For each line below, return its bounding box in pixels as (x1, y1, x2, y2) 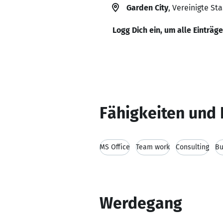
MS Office (100, 143, 130, 151)
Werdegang (100, 194, 182, 213)
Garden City (126, 3, 168, 12)
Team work (136, 143, 170, 151)
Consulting (176, 143, 209, 151)
